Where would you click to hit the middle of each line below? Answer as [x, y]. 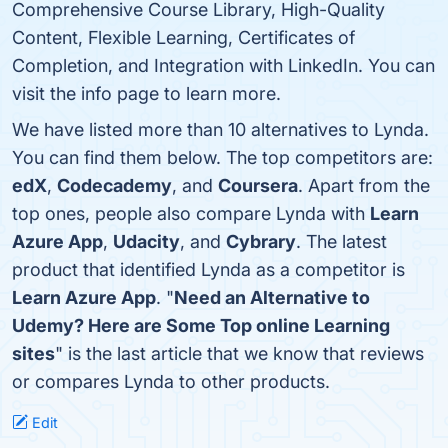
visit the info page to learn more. [146, 93]
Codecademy [114, 185]
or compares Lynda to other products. [171, 381]
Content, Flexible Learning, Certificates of [183, 37]
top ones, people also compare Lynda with [191, 213]
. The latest [341, 241]
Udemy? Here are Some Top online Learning [201, 325]
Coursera [258, 185]
